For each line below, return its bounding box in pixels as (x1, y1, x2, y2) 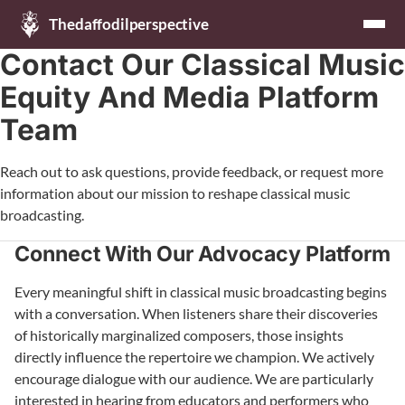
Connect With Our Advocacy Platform (14, 240, 391, 267)
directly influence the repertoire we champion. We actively (14, 347, 374, 365)
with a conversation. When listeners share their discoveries (14, 304, 378, 322)
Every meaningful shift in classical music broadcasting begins (14, 282, 387, 300)
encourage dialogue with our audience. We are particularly (14, 369, 373, 387)
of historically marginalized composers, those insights (14, 325, 344, 344)
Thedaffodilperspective (49, 14, 209, 34)
